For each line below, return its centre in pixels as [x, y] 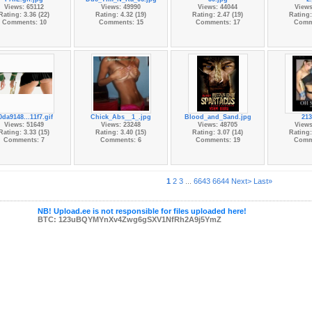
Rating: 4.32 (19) [121, 15]
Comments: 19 [218, 140]
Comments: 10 [24, 22]
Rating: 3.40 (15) [121, 132]
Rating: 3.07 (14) [218, 132]
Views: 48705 [218, 125]
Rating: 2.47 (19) [218, 15]
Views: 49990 [121, 7]
